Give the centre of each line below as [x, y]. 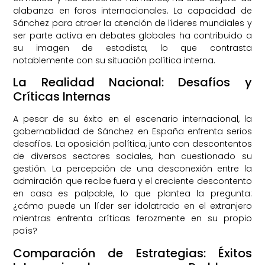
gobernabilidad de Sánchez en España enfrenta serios [132, 132]
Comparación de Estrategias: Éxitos [132, 253]
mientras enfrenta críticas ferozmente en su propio [132, 219]
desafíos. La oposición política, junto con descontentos [132, 144]
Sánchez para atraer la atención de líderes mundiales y [132, 23]
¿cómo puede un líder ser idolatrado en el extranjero [132, 206]
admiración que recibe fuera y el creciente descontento [132, 181]
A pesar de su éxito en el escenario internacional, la [132, 119]
